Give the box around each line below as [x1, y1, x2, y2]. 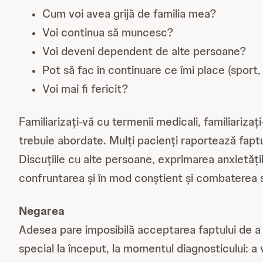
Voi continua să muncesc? [42, 25, 174, 40]
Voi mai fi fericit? [42, 81, 129, 96]
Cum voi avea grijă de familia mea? [42, 6, 217, 21]
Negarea [19, 203, 65, 218]
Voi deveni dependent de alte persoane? [42, 43, 247, 59]
